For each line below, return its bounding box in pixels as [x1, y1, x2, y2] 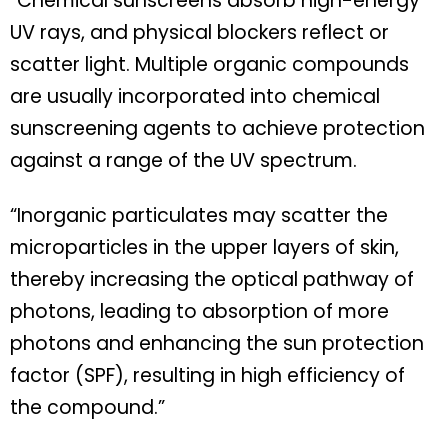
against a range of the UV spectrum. [10, 146, 357, 174]
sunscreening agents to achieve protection [10, 114, 425, 142]
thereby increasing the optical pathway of [10, 265, 414, 293]
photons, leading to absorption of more [10, 297, 389, 325]
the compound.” [10, 393, 165, 421]
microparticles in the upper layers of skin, [10, 233, 399, 261]
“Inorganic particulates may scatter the [10, 201, 388, 229]
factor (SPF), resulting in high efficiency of [10, 361, 405, 389]
